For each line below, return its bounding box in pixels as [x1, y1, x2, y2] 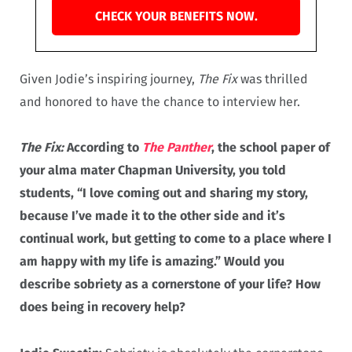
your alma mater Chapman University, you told [20, 163, 286, 178]
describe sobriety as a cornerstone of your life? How [20, 277, 321, 292]
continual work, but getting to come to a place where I [20, 231, 332, 247]
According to [67, 140, 142, 156]
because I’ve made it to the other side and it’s [20, 208, 285, 224]
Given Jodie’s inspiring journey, [20, 71, 198, 86]
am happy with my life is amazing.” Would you [20, 254, 284, 269]
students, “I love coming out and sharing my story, [20, 185, 308, 201]
